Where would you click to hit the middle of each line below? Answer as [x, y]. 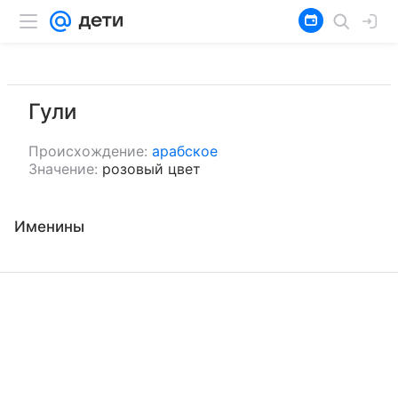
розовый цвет [151, 169]
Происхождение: [88, 151]
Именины [49, 227]
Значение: [63, 169]
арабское [185, 151]
